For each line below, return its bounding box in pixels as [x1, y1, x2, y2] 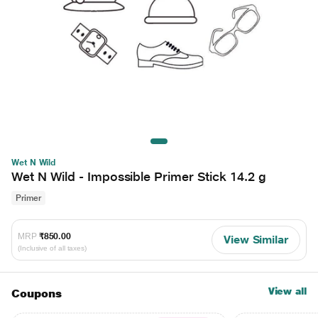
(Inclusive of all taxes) [18, 244, 87, 253]
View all [268, 285, 307, 297]
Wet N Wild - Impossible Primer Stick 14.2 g [11, 168, 266, 184]
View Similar [223, 232, 288, 246]
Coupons [11, 286, 62, 300]
